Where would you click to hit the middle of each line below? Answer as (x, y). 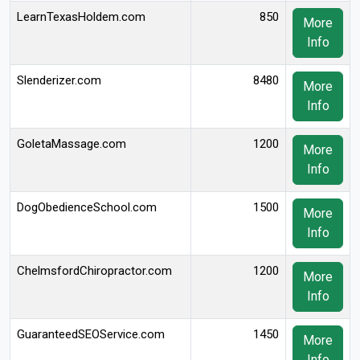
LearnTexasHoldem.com (81, 17)
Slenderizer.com (59, 80)
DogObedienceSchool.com (87, 207)
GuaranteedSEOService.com (91, 334)
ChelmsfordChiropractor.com (94, 271)
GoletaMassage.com (72, 144)
